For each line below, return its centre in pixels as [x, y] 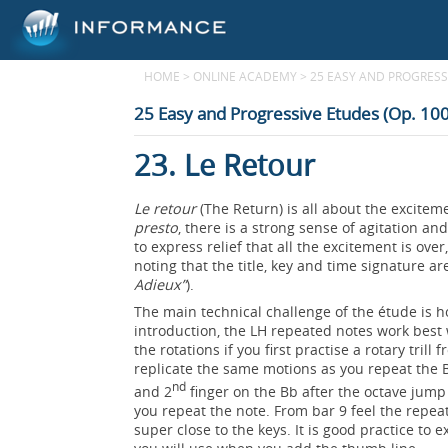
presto [156, 227]
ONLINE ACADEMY [245, 76]
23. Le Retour [225, 165]
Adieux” [160, 284]
